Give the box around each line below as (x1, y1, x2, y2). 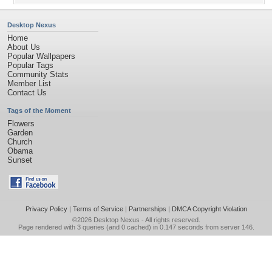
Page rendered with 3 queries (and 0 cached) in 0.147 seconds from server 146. (18, 223, 254, 231)
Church (7, 137, 32, 146)
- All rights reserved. (139, 216, 200, 223)
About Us (7, 42, 40, 52)
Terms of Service (72, 205, 123, 212)
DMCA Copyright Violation (171, 205, 247, 212)
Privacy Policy (25, 205, 67, 212)
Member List (7, 79, 51, 88)
